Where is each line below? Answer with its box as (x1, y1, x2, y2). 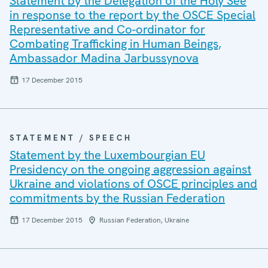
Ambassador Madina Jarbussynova (10, 50, 199, 66)
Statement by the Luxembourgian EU (10, 147, 205, 163)
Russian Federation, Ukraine (99, 215, 189, 225)
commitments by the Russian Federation (10, 190, 225, 206)
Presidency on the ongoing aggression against (10, 162, 251, 177)
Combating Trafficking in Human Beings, (10, 36, 221, 51)
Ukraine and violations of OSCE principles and (10, 176, 257, 191)
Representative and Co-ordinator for (10, 22, 205, 37)
